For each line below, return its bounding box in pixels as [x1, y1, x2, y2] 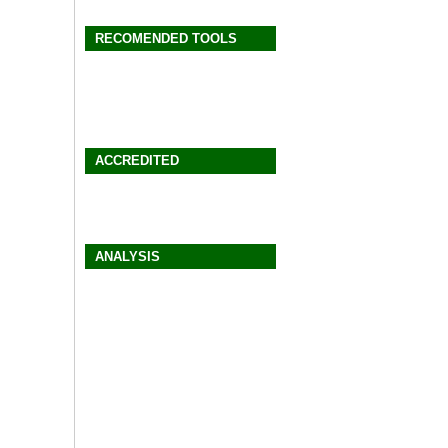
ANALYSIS [95, 248, 160, 264]
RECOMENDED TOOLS [95, 31, 237, 47]
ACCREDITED [95, 153, 179, 169]
